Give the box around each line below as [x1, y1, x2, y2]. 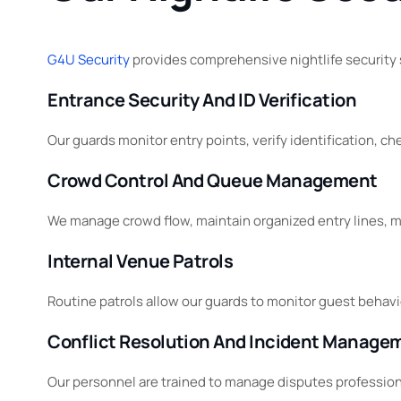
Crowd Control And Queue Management [47, 167, 378, 192]
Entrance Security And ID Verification [47, 87, 357, 112]
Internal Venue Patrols [47, 248, 234, 273]
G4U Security [47, 49, 131, 69]
